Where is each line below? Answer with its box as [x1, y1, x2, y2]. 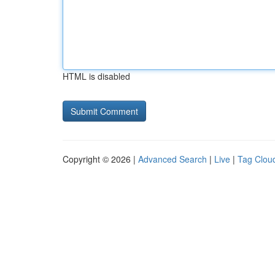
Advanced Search [138, 153, 207, 165]
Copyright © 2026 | [63, 153, 138, 165]
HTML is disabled [63, 70, 130, 82]
